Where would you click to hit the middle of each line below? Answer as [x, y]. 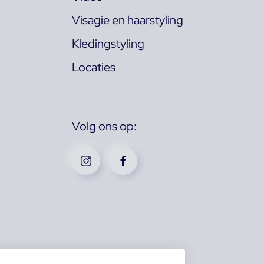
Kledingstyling [108, 43]
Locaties [94, 67]
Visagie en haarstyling [128, 20]
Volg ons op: [104, 126]
